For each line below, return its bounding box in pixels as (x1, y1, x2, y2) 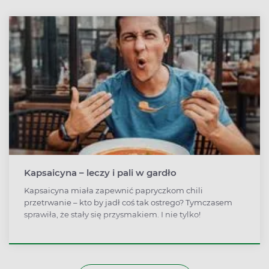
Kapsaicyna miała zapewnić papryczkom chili (24, 186, 203, 196)
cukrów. (24, 3, 55, 13)
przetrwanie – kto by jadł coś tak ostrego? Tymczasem (24, 198, 232, 208)
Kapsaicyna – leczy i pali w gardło (24, 167, 177, 179)
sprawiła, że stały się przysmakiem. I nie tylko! (24, 210, 201, 220)
